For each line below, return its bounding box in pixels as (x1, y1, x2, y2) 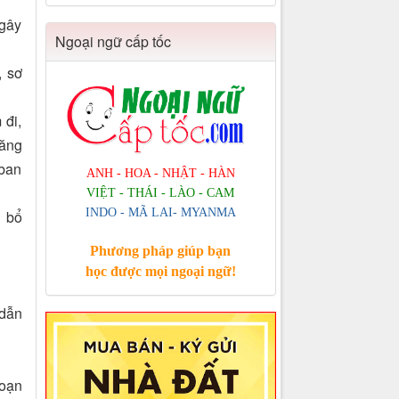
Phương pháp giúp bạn (90, 243, 232, 259)
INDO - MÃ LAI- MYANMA (85, 206, 236, 220)
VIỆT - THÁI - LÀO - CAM (86, 186, 235, 200)
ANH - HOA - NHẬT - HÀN (85, 167, 235, 181)
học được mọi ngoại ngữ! (85, 264, 236, 280)
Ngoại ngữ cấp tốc (54, 31, 171, 53)
